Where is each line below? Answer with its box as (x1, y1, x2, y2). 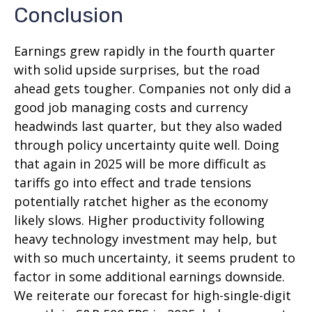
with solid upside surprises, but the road (14, 61, 260, 79)
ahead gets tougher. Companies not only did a (14, 80, 291, 97)
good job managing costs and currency (14, 99, 248, 116)
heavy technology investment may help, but (14, 231, 277, 248)
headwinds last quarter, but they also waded (14, 118, 282, 135)
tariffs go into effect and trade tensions (14, 174, 251, 192)
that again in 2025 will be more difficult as (14, 155, 266, 173)
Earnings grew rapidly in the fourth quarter (14, 42, 275, 60)
